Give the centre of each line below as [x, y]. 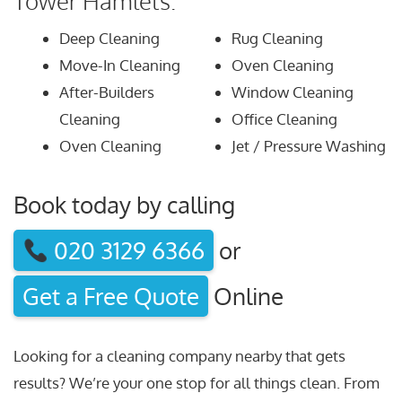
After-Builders [107, 92]
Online [246, 297]
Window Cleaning [293, 92]
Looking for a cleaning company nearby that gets [179, 355]
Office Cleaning [284, 118]
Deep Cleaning [109, 38]
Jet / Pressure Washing [309, 145]
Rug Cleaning [277, 38]
